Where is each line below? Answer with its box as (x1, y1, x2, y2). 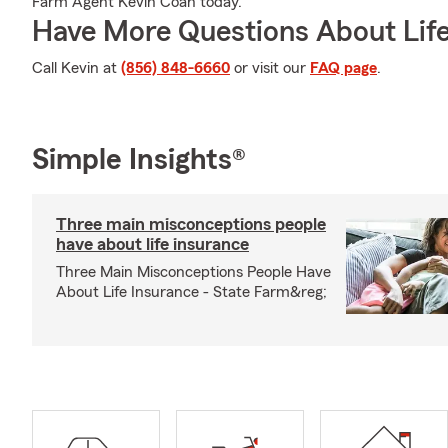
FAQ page (310, 60, 377, 76)
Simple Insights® (32, 145, 246, 175)
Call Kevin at (32, 60, 121, 76)
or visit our (230, 60, 310, 76)
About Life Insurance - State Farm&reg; (56, 284, 327, 300)
